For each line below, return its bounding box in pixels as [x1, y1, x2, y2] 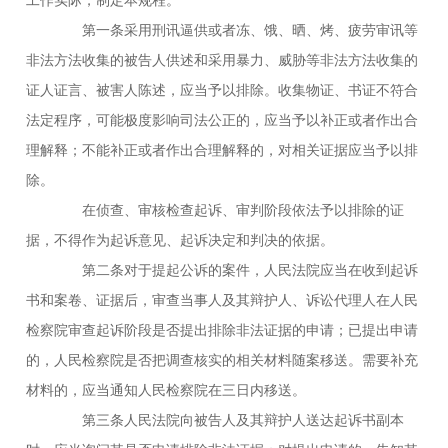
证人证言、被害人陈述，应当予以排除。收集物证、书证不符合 [26, 81, 419, 98]
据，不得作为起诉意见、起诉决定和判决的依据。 [26, 231, 335, 248]
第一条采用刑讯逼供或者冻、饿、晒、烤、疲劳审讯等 [54, 21, 419, 38]
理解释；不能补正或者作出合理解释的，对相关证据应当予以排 [26, 141, 419, 158]
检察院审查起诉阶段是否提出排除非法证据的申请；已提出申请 [26, 321, 419, 338]
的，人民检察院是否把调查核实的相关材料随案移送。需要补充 [26, 351, 419, 368]
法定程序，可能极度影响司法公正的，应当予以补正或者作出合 [26, 111, 419, 128]
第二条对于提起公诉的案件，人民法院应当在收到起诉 [54, 261, 419, 278]
